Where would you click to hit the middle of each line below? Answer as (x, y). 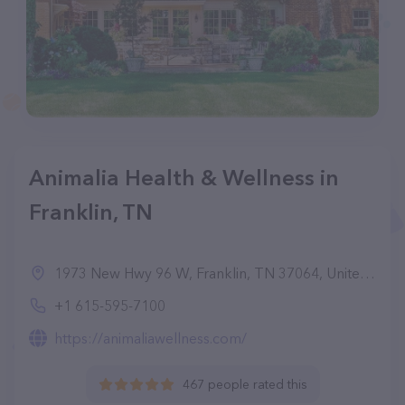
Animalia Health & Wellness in (184, 178)
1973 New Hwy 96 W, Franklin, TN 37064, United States (207, 273)
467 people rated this (245, 384)
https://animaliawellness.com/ (151, 338)
